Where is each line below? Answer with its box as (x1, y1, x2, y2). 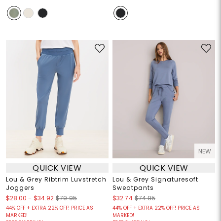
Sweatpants (112, 184, 154, 192)
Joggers (5, 184, 35, 192)
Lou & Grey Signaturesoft (112, 175, 198, 184)
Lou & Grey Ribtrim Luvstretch (5, 175, 107, 184)
